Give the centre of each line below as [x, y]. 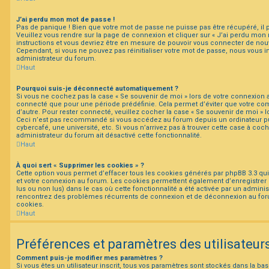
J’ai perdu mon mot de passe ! [65, 19]
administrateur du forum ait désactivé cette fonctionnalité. [109, 135]
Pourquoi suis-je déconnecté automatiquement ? [97, 88]
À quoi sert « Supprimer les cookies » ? [80, 165]
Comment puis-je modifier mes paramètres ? [89, 258]
